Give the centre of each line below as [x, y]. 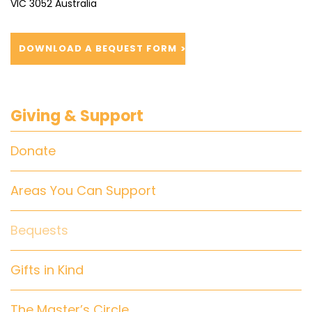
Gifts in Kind [47, 270]
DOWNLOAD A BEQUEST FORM [98, 48]
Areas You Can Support [83, 190]
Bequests [39, 230]
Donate [33, 150]
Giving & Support [77, 116]
